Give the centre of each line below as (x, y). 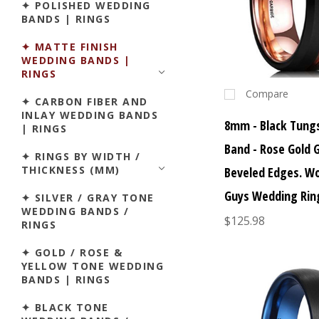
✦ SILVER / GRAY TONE (88, 197)
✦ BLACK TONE (65, 307)
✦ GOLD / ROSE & (72, 252)
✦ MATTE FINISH (70, 46)
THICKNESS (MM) (71, 169)
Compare (267, 94)
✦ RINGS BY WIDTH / (81, 156)
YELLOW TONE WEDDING (93, 266)
